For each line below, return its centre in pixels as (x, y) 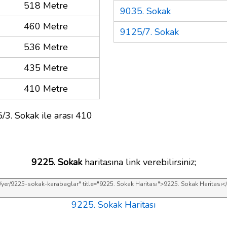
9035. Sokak (145, 11)
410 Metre (46, 88)
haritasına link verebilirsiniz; (139, 162)
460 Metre (46, 26)
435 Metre (46, 68)
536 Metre (46, 47)
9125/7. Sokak (149, 32)
